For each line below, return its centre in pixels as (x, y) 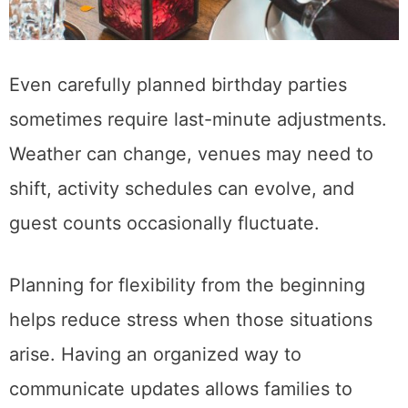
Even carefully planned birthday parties (178, 85)
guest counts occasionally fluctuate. (164, 224)
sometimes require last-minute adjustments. (198, 120)
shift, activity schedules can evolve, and (182, 189)
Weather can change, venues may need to (191, 154)
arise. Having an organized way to (155, 355)
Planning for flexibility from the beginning (187, 286)
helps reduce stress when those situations (191, 320)
